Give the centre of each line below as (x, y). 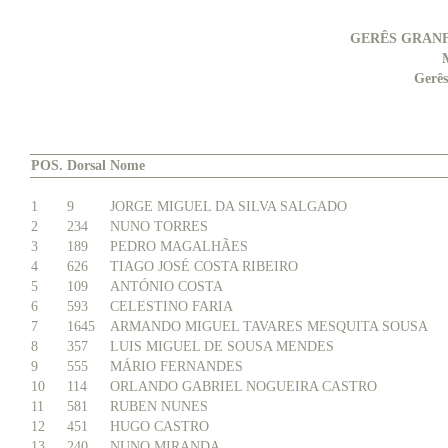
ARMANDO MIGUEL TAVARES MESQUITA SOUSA (269, 326)
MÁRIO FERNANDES (176, 366)
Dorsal (86, 165)
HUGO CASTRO (159, 426)
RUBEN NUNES (159, 406)
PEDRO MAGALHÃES (179, 246)
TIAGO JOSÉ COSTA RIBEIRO (204, 266)
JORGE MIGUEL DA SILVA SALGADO (228, 206)
